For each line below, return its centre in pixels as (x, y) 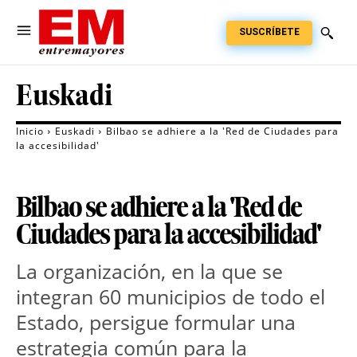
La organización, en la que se (149, 271)
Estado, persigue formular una (156, 322)
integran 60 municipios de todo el (171, 297)
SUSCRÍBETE (269, 31)
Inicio (30, 131)
